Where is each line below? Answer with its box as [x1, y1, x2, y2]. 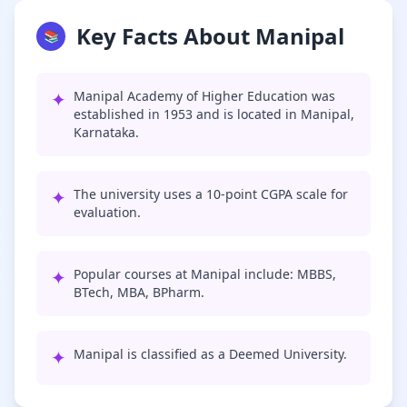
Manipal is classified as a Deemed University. [74, 345, 347, 362]
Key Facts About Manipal [76, 21, 344, 51]
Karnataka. [74, 124, 139, 141]
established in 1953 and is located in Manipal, [74, 105, 354, 123]
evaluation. [74, 203, 141, 221]
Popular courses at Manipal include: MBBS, [74, 265, 336, 283]
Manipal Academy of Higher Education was [74, 87, 335, 104]
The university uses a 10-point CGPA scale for [74, 185, 348, 203]
